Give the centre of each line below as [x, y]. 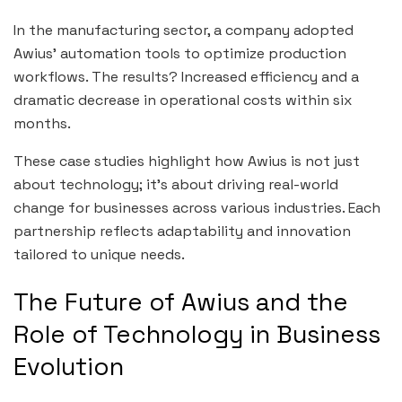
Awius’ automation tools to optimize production [180, 53]
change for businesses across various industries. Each [197, 207]
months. [42, 123]
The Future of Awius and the [181, 302]
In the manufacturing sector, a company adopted [184, 30]
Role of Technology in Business [197, 335]
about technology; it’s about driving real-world [176, 184]
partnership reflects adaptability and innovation [182, 231]
